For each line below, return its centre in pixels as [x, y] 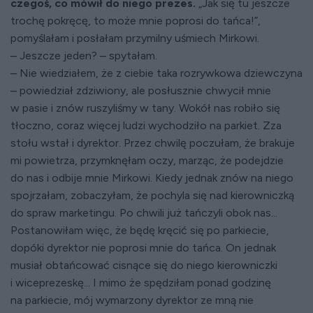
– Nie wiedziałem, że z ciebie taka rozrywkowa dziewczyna [156, 73]
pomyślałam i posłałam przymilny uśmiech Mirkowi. [135, 38]
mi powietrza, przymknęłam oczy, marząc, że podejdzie [147, 161]
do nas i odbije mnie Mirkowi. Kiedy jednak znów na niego [152, 178]
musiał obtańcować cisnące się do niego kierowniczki [144, 265]
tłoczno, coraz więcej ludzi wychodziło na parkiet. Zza [146, 126]
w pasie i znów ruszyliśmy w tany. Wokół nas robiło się [145, 108]
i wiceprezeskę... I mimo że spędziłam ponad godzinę [141, 283]
